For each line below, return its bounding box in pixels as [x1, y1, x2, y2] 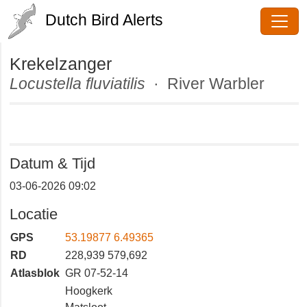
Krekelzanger [10, 52, 122, 75]
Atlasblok [10, 285, 63, 300]
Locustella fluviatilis [10, 73, 173, 94]
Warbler [10, 92, 74, 113]
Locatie [10, 223, 63, 243]
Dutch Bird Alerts [41, 8, 182, 30]
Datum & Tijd [10, 173, 102, 193]
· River [173, 73, 236, 94]
